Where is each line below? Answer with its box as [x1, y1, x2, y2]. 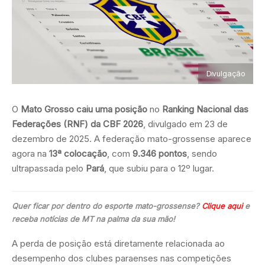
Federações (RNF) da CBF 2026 [12, 118, 143, 130]
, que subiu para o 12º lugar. [104, 162, 214, 174]
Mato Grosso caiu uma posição [21, 103, 147, 115]
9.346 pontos [132, 147, 187, 159]
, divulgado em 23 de [143, 118, 228, 130]
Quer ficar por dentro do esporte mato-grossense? [12, 201, 202, 211]
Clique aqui [202, 201, 243, 211]
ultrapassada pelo [12, 162, 86, 174]
